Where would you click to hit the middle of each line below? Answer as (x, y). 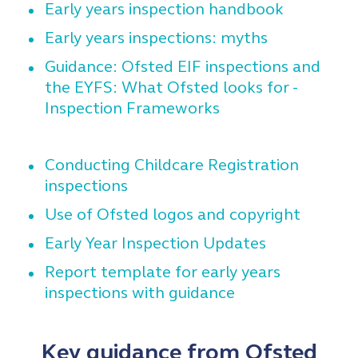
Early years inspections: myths (156, 38)
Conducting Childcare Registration (172, 165)
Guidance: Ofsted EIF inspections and (183, 67)
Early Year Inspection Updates (157, 243)
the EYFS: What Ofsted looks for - (171, 88)
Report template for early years (163, 272)
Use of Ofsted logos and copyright (173, 215)
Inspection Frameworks (132, 108)
